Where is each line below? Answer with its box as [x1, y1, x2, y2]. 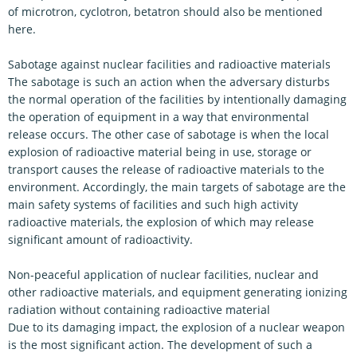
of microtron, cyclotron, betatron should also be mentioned [8, 4, 323, 19]
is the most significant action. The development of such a [8, 337, 312, 352]
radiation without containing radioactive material [8, 302, 270, 317]
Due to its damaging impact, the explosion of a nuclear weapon [8, 320, 345, 335]
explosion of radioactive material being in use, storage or [8, 144, 312, 159]
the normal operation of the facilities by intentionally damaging [8, 92, 347, 107]
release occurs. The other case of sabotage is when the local [8, 127, 329, 142]
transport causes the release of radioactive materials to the [8, 162, 324, 177]
